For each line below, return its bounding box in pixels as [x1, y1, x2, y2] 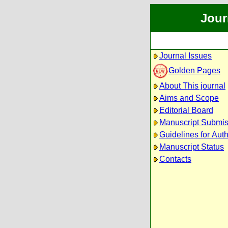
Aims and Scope [159, 94, 219, 102]
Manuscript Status [159, 142, 224, 151]
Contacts [159, 155, 191, 163]
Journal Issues [159, 51, 212, 60]
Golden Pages [168, 66, 220, 75]
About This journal [159, 81, 225, 90]
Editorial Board [159, 106, 213, 115]
